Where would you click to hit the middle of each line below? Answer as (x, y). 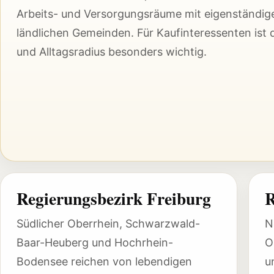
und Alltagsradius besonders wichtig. (111, 52)
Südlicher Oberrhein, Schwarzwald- (108, 224)
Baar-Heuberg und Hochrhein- (94, 243)
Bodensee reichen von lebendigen (104, 262)
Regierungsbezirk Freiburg (113, 198)
